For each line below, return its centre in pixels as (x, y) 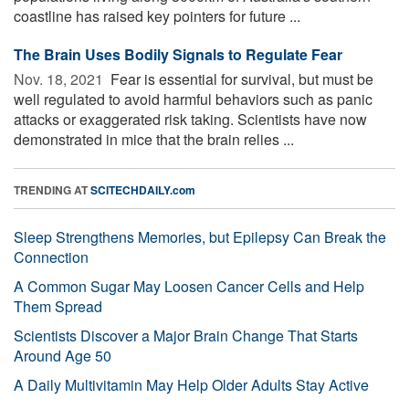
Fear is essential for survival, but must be (240, 79)
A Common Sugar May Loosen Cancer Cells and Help (189, 286)
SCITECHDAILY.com (143, 189)
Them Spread (58, 306)
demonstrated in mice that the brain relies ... (154, 139)
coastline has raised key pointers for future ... (157, 16)
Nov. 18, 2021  (60, 79)
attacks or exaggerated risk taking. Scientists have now (190, 119)
